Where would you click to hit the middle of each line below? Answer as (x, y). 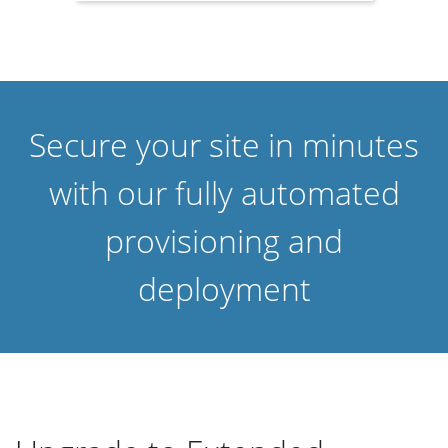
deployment (224, 288)
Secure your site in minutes (224, 144)
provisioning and (224, 240)
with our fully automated (224, 192)
